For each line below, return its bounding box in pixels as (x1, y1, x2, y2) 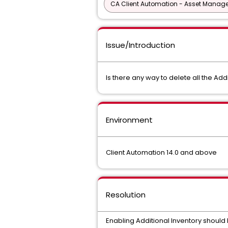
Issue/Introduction (106, 40, 175, 50)
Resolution (106, 189, 146, 200)
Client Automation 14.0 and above (106, 148, 217, 157)
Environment (106, 115, 153, 125)
